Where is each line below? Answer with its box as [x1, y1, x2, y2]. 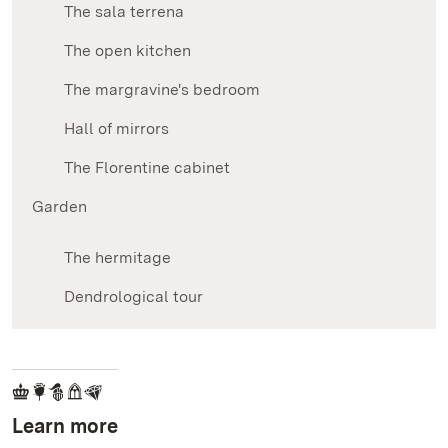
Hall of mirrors [64, 119, 169, 139]
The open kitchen [64, 41, 191, 61]
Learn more [12, 414, 118, 439]
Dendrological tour [64, 287, 203, 307]
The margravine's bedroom [64, 80, 260, 100]
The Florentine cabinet [64, 158, 230, 178]
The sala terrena [64, 2, 184, 22]
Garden [32, 197, 87, 217]
